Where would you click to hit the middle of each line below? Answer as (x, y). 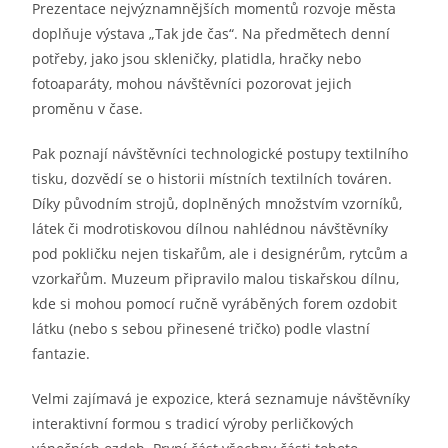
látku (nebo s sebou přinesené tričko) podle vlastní (201, 329)
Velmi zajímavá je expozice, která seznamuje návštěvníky (221, 399)
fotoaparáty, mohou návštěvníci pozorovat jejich (192, 84)
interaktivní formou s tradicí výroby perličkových (193, 424)
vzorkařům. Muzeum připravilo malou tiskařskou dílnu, (216, 279)
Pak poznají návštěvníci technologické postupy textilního (220, 154)
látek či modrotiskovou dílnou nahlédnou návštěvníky (210, 229)
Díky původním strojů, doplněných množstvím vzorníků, (217, 204)
